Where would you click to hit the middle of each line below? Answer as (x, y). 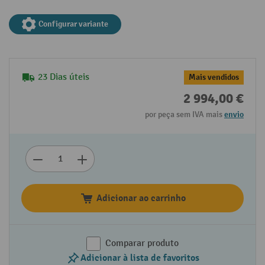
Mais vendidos (214, 77)
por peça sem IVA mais (185, 115)
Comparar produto (142, 244)
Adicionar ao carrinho (141, 198)
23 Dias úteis (64, 77)
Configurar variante (73, 24)
